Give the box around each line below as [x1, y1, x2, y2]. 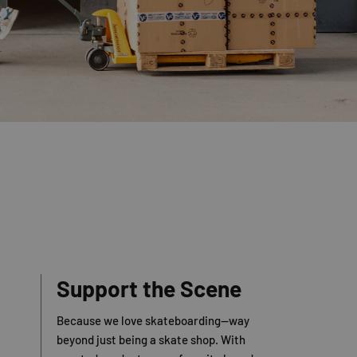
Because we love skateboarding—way [56, 313, 249, 328]
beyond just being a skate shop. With [56, 332, 245, 347]
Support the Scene [56, 275, 241, 303]
